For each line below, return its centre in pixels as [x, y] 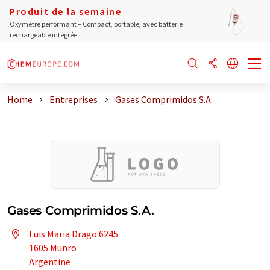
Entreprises [74, 99]
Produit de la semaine [66, 11]
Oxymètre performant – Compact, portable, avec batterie [96, 24]
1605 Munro [53, 248]
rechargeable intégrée [43, 35]
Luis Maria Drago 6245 [74, 234]
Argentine [50, 262]
